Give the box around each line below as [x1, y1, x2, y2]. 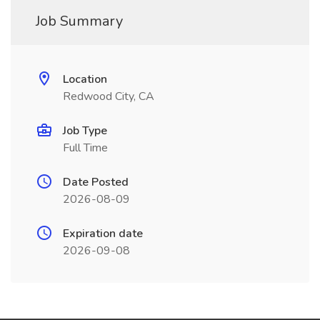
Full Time [63, 140, 108, 156]
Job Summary [36, 11, 123, 31]
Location [63, 71, 107, 87]
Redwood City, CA [63, 89, 154, 104]
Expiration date [63, 226, 143, 241]
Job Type [63, 123, 107, 139]
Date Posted [63, 174, 129, 190]
